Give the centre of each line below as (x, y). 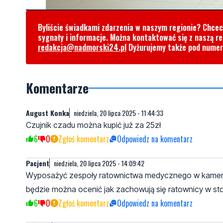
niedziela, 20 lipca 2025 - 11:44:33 (118, 112)
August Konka (48, 112)
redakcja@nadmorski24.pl (82, 47)
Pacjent (38, 163)
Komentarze (57, 88)
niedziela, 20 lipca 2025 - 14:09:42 (99, 163)
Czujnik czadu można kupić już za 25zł (93, 125)
